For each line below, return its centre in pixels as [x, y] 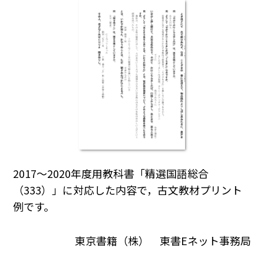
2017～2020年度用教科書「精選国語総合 [111, 174]
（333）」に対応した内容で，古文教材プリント [128, 190]
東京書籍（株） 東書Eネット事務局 [163, 240]
